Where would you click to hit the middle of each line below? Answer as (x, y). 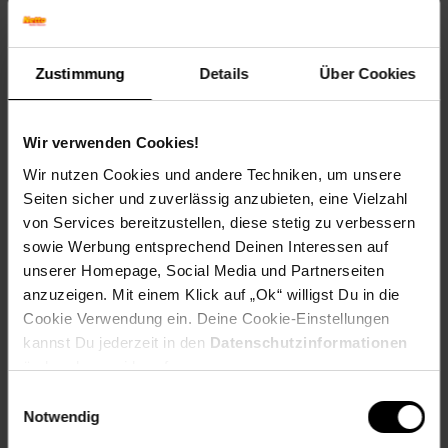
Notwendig (61, 416)
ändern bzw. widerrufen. (106, 366)
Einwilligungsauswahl (77, 396)
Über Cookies (368, 73)
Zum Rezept (224, 292)
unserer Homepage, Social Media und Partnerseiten (203, 270)
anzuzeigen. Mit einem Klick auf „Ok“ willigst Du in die (211, 294)
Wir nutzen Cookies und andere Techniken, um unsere (212, 174)
